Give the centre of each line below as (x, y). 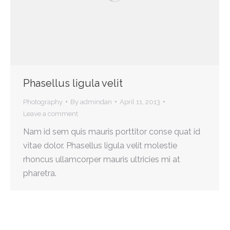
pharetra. (40, 173)
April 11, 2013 (140, 102)
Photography (43, 102)
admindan (96, 102)
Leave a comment (51, 113)
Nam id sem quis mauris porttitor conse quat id (112, 131)
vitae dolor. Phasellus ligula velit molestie (100, 145)
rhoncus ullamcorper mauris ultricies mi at (102, 159)
